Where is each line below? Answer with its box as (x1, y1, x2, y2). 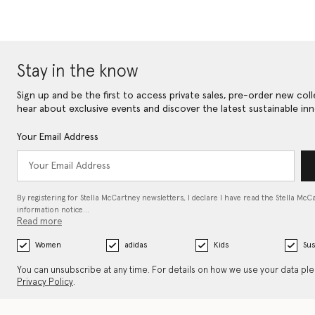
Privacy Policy (17, 278, 73, 288)
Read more (17, 217, 62, 227)
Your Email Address (17, 132, 98, 143)
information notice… (17, 206, 89, 214)
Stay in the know (17, 63, 138, 81)
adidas (124, 241, 147, 250)
